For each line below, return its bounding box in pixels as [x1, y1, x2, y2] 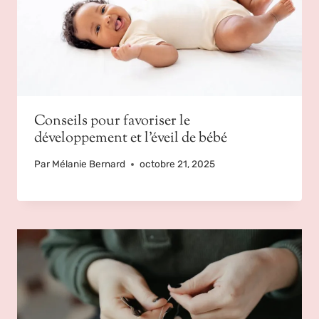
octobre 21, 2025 [140, 158, 216, 170]
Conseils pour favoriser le [34, 110, 190, 132]
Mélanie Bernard [52, 158, 126, 170]
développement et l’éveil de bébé [34, 127, 227, 149]
